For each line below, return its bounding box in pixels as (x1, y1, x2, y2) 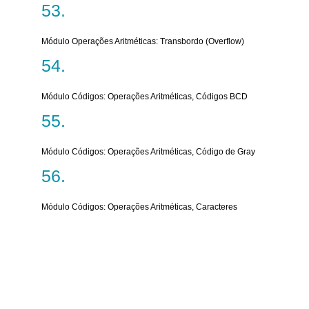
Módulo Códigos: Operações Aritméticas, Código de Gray (41, 147, 255, 157)
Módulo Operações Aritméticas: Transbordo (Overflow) (41, 37, 244, 46)
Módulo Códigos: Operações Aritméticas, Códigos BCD (41, 92, 248, 101)
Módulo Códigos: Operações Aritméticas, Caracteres (41, 202, 237, 212)
